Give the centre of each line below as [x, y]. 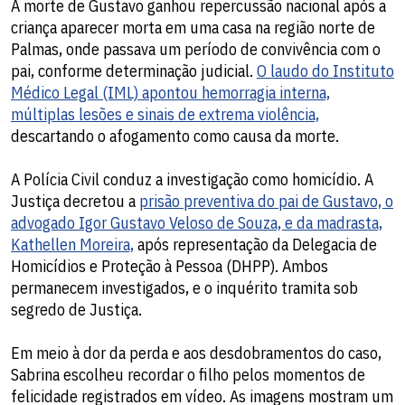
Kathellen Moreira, [72, 245]
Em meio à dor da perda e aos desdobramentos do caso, [196, 353]
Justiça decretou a [75, 202]
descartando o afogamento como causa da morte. [175, 137]
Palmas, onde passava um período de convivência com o [196, 50]
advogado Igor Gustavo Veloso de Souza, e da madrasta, [197, 223]
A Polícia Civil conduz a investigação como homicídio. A [192, 180]
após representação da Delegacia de [255, 245]
